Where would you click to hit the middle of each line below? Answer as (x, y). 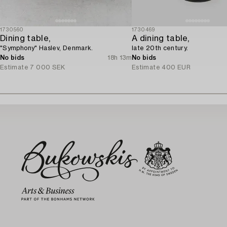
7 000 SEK (48, 67)
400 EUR (176, 67)
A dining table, (161, 38)
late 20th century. (160, 48)
